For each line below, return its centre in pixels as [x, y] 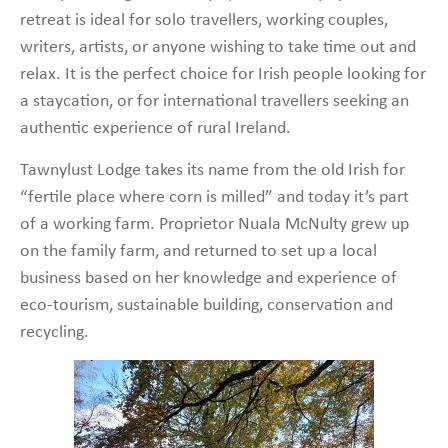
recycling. [54, 332]
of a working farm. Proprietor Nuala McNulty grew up [214, 224]
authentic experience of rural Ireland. [155, 129]
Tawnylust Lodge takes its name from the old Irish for [212, 170]
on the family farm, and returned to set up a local [198, 251]
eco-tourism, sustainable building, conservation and [206, 305]
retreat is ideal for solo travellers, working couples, [204, 21]
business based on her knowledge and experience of [208, 278]
